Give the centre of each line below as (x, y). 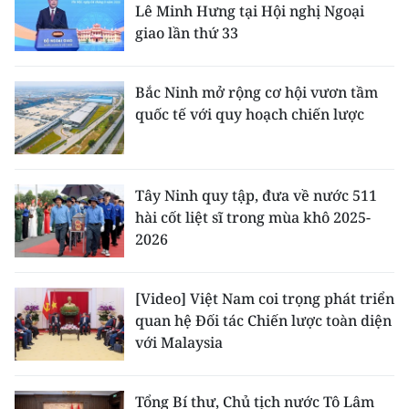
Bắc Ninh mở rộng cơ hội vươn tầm (257, 93)
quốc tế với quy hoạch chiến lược (250, 115)
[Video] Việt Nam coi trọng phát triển (265, 299)
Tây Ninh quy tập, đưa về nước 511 (256, 196)
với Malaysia (179, 343)
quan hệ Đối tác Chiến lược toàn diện (263, 321)
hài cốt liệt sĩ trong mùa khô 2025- (253, 218)
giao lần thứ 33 (187, 33)
